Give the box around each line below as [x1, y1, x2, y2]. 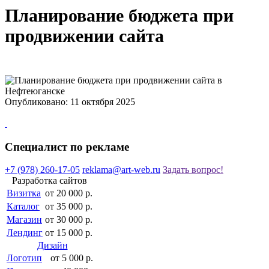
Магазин [7, 214, 42, 225]
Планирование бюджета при [5, 5, 234, 25]
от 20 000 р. [45, 188, 92, 199]
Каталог [7, 201, 40, 212]
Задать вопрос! [163, 165, 223, 175]
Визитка [7, 188, 41, 199]
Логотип [7, 253, 42, 264]
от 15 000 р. [45, 228, 92, 238]
